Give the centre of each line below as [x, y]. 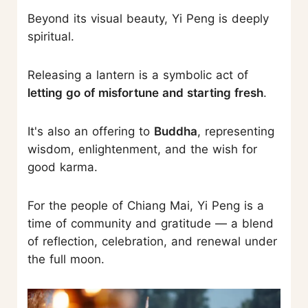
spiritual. [51, 37]
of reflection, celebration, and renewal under [152, 242]
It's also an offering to [91, 132]
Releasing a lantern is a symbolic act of [138, 75]
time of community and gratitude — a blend [151, 224]
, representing [236, 132]
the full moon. [66, 260]
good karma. [63, 167]
